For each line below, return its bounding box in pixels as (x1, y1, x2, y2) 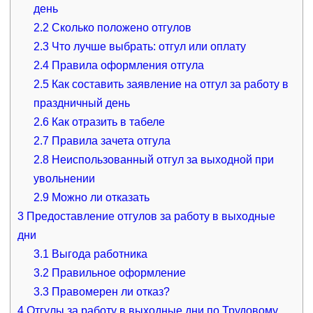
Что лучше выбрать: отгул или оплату (49, 40, 247, 52)
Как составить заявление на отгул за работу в (49, 78, 289, 90)
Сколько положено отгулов (49, 21, 192, 34)
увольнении (34, 172, 96, 184)
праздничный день (34, 96, 131, 109)
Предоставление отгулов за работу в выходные (23, 210, 275, 222)
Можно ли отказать (49, 191, 150, 203)
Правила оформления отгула (49, 59, 205, 71)
